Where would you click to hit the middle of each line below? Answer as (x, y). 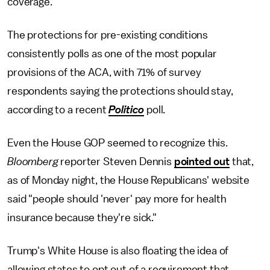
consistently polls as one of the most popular (112, 54)
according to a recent (58, 110)
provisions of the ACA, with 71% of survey (104, 72)
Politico (127, 110)
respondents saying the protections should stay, (120, 91)
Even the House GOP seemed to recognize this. (118, 143)
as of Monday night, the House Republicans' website (128, 180)
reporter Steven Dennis (116, 162)
